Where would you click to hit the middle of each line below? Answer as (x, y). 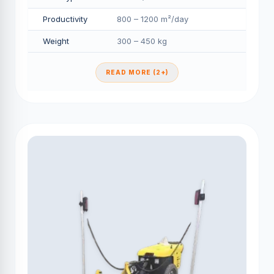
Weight (56, 41)
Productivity (65, 19)
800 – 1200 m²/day (153, 19)
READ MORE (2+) (137, 72)
